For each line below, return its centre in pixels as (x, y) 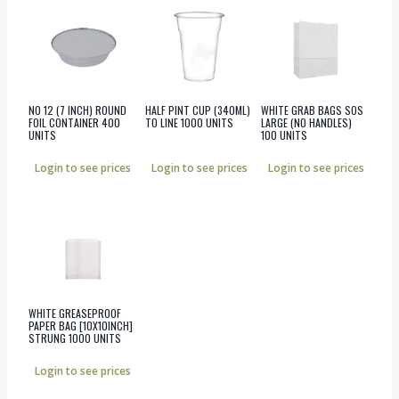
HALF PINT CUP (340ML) (197, 110)
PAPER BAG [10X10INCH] (81, 326)
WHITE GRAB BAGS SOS (313, 110)
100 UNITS (285, 134)
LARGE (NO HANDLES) (307, 122)
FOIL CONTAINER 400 (74, 122)
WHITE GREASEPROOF (75, 313)
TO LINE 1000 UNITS (189, 122)
